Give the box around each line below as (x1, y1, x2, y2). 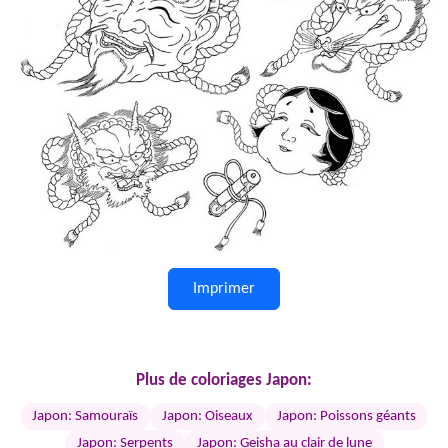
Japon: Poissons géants (277, 408, 416, 424)
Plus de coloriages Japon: (136, 371, 312, 389)
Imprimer (193, 280, 255, 297)
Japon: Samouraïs (32, 408, 138, 424)
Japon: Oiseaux (162, 408, 253, 424)
